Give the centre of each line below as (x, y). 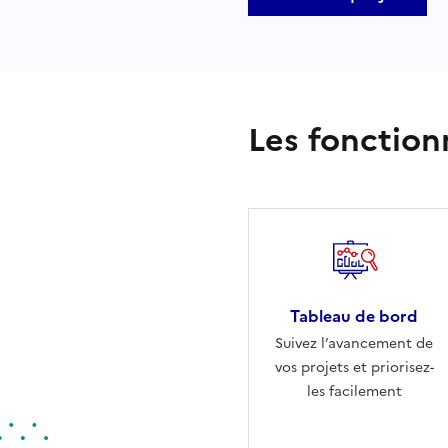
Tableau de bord (354, 315)
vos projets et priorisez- (354, 367)
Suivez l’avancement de (354, 343)
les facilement (354, 391)
